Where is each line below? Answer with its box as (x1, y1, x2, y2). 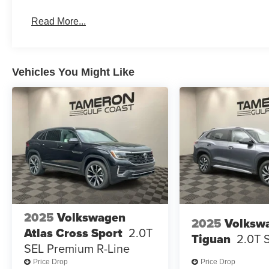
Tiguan (192, 230, 231, 249)
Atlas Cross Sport (24, 223, 122, 242)
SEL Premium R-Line (24, 239, 130, 257)
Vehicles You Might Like (12, 65, 134, 78)
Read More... (31, 16, 86, 26)
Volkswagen (57, 208, 125, 226)
